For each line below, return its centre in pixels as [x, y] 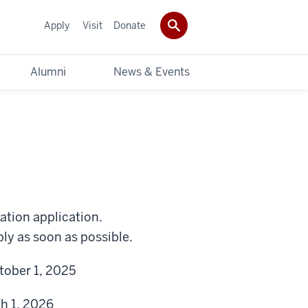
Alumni [48, 71]
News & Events [152, 71]
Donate [130, 25]
